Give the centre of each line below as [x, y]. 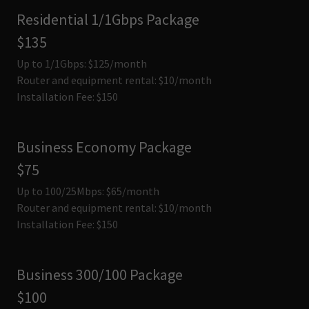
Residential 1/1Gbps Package [108, 19]
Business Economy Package [104, 147]
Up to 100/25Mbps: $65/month [88, 191]
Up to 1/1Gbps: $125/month [82, 63]
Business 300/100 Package [100, 275]
